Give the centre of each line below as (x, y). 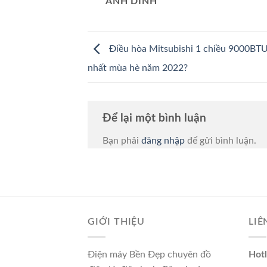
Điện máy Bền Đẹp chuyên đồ (149, 254)
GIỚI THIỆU (116, 222)
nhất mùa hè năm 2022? (138, 68)
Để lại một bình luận (156, 118)
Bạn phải (122, 140)
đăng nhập (163, 140)
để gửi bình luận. (221, 140)
